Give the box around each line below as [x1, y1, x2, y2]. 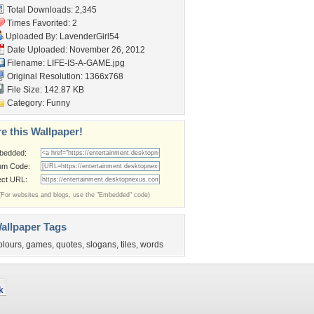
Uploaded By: [4, 32, 60, 41]
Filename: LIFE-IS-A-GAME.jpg [5, 58, 125, 68]
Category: [5, 98, 46, 108]
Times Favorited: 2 [5, 18, 77, 28]
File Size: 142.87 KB [5, 85, 84, 95]
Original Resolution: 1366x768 [5, 71, 123, 81]
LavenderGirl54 [60, 32, 119, 41]
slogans [86, 240, 116, 250]
